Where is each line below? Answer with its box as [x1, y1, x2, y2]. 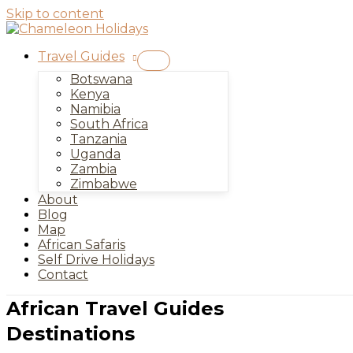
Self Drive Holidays [38, 252, 154, 267]
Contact [38, 267, 88, 282]
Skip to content [6, 6, 104, 21]
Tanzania [70, 132, 127, 147]
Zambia [70, 162, 117, 176]
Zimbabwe [70, 176, 137, 191]
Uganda [70, 147, 121, 162]
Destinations [6, 322, 135, 345]
